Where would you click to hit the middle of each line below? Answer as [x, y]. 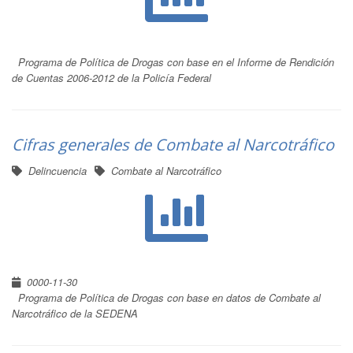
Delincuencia [58, 171]
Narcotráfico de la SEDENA [75, 313]
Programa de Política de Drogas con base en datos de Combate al [169, 297]
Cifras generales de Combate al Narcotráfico [173, 145]
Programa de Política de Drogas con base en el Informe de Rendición [176, 62]
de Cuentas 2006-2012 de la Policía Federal [111, 78]
